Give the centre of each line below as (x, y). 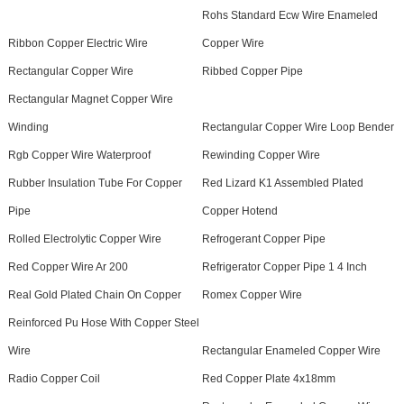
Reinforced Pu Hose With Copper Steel (103, 322)
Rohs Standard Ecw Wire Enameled (289, 15)
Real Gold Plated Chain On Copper (94, 294)
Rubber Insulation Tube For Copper (95, 183)
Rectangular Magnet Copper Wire (90, 99)
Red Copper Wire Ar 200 (68, 266)
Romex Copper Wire (252, 294)
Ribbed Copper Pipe (252, 71)
